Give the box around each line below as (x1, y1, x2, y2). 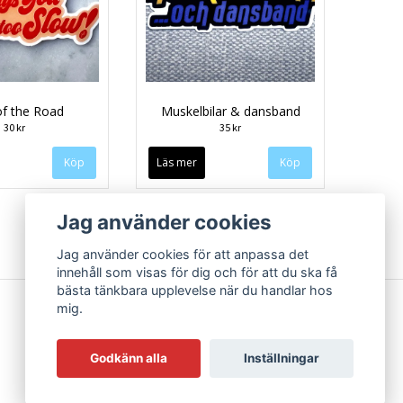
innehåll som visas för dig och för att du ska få (57, 264, 338, 281)
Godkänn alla (90, 351, 168, 366)
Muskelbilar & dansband (160, 102, 300, 120)
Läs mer (157, 154, 197, 170)
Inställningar (243, 351, 319, 366)
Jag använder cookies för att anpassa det (57, 246, 309, 263)
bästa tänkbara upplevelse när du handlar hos (57, 282, 334, 299)
